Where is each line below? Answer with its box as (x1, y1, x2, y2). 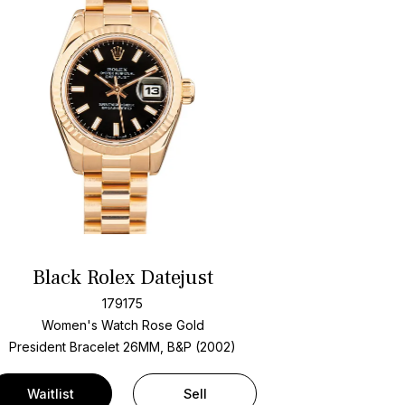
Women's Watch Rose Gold (41, 316, 204, 333)
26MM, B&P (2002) (123, 338, 237, 354)
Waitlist (26, 385, 74, 401)
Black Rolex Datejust (32, 264, 213, 292)
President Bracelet (9, 338, 124, 354)
